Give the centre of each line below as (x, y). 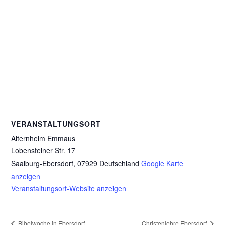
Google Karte (162, 163)
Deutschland (120, 163)
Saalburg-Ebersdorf (42, 163)
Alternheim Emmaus (43, 138)
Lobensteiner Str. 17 (43, 150)
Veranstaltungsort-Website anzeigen (69, 188)
